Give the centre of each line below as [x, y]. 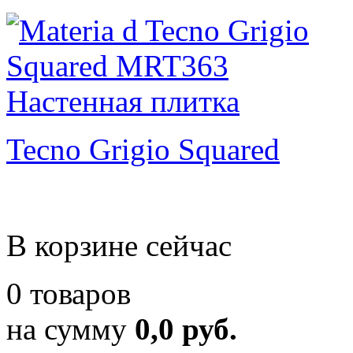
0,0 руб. [186, 329]
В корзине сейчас [119, 245]
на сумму [71, 329]
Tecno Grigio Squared [143, 149]
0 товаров [69, 294]
